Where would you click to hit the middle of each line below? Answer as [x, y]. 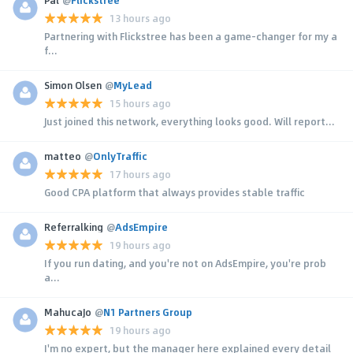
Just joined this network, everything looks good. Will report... [190, 121]
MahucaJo [68, 312]
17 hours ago [140, 175]
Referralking [74, 227]
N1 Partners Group [148, 312]
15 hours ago [140, 104]
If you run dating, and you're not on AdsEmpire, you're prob [185, 263]
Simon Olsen [73, 85]
